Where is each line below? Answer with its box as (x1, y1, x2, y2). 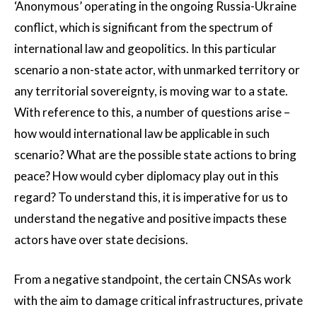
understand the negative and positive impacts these (14, 211, 287, 226)
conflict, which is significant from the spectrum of (14, 20, 273, 35)
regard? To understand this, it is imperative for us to (14, 190, 288, 205)
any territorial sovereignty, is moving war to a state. (14, 83, 288, 99)
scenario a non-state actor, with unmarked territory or (14, 62, 300, 78)
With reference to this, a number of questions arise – (14, 105, 290, 120)
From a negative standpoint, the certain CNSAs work (14, 272, 292, 287)
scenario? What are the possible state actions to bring (14, 147, 296, 163)
